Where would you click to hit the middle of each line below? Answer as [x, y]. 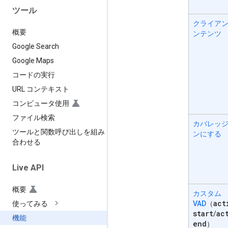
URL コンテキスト [41, 89]
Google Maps [33, 60]
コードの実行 [34, 75]
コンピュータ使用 [41, 103]
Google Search [36, 46]
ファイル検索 [34, 117]
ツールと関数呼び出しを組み [59, 132]
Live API [28, 167]
